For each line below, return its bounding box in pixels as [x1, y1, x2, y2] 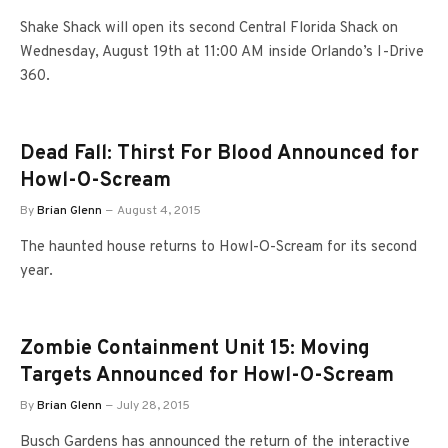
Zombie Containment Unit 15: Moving [20, 336, 370, 362]
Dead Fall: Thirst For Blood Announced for [20, 141, 419, 167]
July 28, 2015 [117, 398, 190, 414]
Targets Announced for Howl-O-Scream [20, 363, 394, 389]
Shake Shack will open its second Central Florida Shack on [20, 19, 398, 38]
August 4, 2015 [117, 203, 201, 219]
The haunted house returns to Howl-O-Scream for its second [20, 238, 417, 257]
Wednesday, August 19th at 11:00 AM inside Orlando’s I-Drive [20, 43, 424, 62]
